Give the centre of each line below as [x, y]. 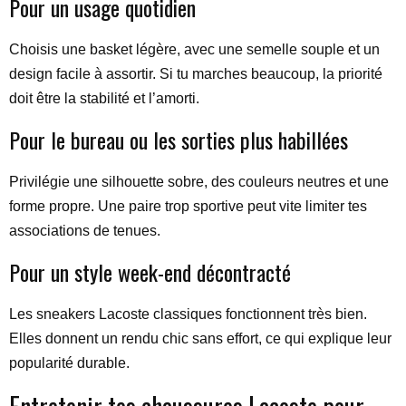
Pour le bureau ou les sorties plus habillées [179, 140]
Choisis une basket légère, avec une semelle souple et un [194, 49]
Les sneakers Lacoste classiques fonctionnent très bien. [188, 314]
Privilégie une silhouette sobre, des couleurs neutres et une [199, 182]
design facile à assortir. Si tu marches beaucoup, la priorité [196, 74]
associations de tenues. [85, 231]
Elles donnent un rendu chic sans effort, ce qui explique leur [200, 338]
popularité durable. [69, 363]
